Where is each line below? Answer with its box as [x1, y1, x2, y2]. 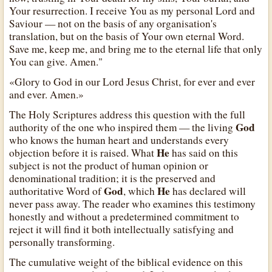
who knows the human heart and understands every [9, 132, 229, 147]
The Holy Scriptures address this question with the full [9, 107, 246, 121]
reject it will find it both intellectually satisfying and [9, 222, 234, 236]
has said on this [169, 145, 239, 160]
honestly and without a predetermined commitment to [9, 209, 240, 223]
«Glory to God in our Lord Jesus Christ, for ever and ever [9, 74, 256, 89]
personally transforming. [9, 234, 115, 249]
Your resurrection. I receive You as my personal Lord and [9, 4, 256, 18]
